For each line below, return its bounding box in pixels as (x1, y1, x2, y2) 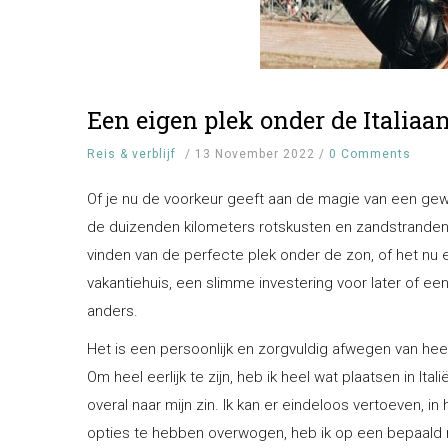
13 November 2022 (195, 146, 319, 161)
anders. (87, 301, 138, 320)
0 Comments (329, 146, 411, 161)
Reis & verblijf (87, 146, 176, 161)
